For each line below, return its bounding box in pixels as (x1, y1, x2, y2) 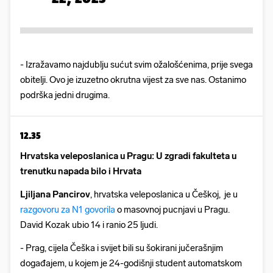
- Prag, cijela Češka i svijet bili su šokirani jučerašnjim (20, 243, 223, 254)
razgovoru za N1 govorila (20, 204, 115, 216)
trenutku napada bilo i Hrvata (20, 166, 141, 177)
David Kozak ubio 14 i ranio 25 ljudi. (20, 219, 158, 231)
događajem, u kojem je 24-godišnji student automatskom (20, 258, 242, 269)
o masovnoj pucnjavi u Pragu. (115, 204, 230, 216)
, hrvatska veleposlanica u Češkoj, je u (90, 189, 238, 200)
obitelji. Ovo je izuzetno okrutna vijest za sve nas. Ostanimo (20, 74, 246, 86)
